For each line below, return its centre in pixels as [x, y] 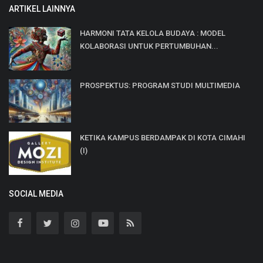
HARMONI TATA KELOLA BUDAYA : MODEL [153, 33]
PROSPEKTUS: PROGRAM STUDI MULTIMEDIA [160, 85]
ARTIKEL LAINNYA [42, 9]
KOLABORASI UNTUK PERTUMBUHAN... [149, 46]
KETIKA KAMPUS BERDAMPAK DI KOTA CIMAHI [163, 137]
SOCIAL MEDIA [36, 193]
